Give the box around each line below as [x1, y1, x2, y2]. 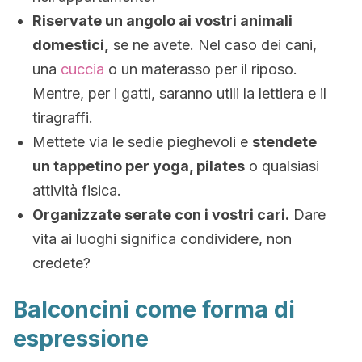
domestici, [32, 36, 109, 53]
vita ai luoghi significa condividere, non [32, 230, 292, 247]
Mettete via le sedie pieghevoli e [32, 133, 252, 150]
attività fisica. [32, 182, 121, 199]
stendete [252, 133, 317, 150]
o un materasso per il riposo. [104, 61, 297, 78]
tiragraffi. [32, 109, 93, 126]
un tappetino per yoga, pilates [32, 158, 245, 175]
